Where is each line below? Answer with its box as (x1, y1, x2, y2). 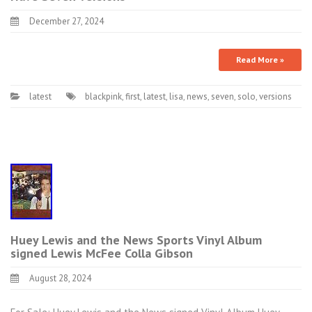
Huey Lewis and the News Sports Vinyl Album (10, 231, 262, 248)
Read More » (236, 54, 284, 65)
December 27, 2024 (29, 15, 104, 27)
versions (259, 90, 292, 102)
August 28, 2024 (29, 272, 91, 284)
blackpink (85, 90, 122, 102)
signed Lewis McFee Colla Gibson (10, 244, 193, 261)
